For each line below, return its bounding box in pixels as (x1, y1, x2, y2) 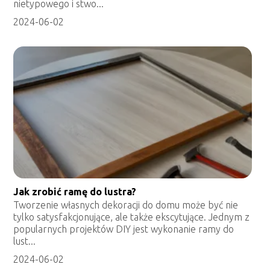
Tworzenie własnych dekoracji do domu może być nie (13, 199, 239, 211)
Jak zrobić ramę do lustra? (13, 186, 137, 198)
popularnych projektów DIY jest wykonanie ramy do (13, 224, 234, 235)
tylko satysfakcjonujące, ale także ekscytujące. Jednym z (13, 212, 250, 223)
